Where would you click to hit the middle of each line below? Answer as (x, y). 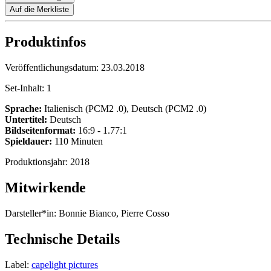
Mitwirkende (45, 188)
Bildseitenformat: (40, 131)
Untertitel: (26, 120)
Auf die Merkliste (39, 10)
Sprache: (23, 109)
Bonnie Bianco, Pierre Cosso (113, 214)
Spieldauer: (28, 142)
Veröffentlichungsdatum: (53, 68)
